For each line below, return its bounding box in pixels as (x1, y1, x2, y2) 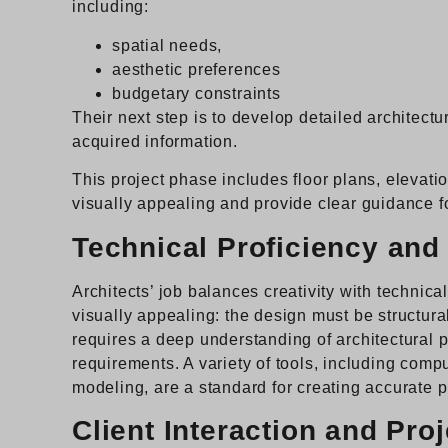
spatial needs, (112, 36, 223, 54)
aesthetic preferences (112, 60, 281, 78)
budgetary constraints (112, 84, 281, 102)
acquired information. (72, 132, 238, 150)
